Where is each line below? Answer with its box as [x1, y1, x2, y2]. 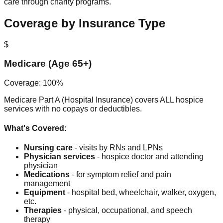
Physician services [24, 152, 95, 161]
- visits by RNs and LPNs [73, 143, 163, 152]
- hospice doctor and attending [95, 152, 204, 161]
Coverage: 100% [4, 78, 63, 87]
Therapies [24, 206, 62, 215]
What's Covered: [4, 124, 67, 133]
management [24, 179, 70, 188]
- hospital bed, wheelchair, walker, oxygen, [65, 188, 216, 197]
